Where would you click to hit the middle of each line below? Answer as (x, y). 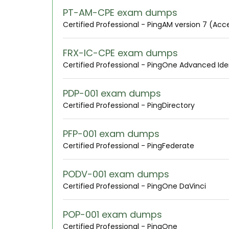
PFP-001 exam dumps (111, 134)
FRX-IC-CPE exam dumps (120, 53)
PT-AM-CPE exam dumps (120, 13)
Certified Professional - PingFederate (129, 146)
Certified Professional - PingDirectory (129, 105)
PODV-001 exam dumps (116, 174)
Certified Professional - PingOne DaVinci (134, 186)
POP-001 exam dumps (112, 214)
